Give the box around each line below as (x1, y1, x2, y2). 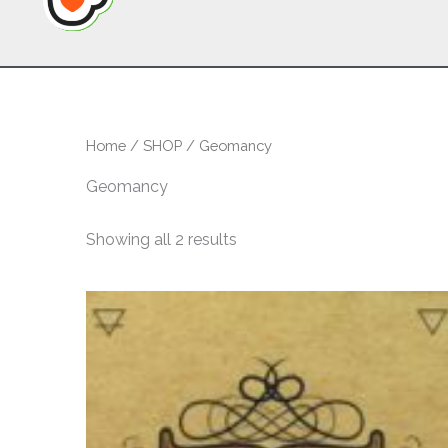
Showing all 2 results (86, 230, 237, 250)
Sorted (236, 229, 286, 249)
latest (236, 261, 278, 281)
